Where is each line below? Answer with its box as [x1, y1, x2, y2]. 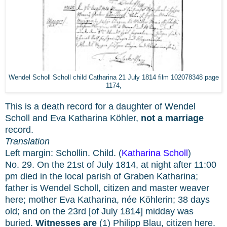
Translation [5, 136, 50, 147]
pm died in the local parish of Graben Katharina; [5, 171, 198, 182]
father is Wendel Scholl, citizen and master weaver [5, 183, 209, 194]
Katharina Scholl [122, 148, 188, 159]
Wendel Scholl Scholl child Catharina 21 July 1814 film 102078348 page [8, 74, 219, 82]
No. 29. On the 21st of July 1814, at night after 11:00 [5, 160, 216, 170]
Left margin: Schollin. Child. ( [5, 148, 122, 159]
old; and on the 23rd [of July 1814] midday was [5, 206, 194, 217]
